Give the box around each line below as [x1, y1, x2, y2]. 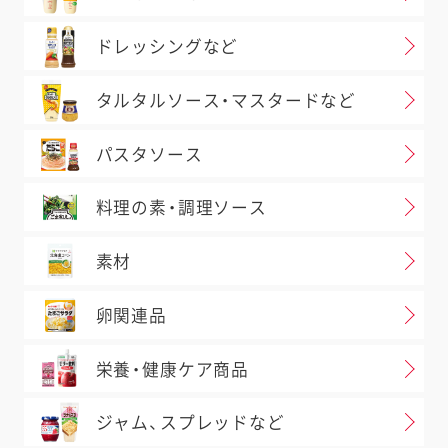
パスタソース [95, 144, 203, 165]
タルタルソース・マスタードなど [95, 90, 357, 111]
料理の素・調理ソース [95, 198, 267, 219]
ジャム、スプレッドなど [95, 413, 285, 434]
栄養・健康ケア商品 [95, 359, 250, 380]
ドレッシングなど [95, 37, 239, 58]
